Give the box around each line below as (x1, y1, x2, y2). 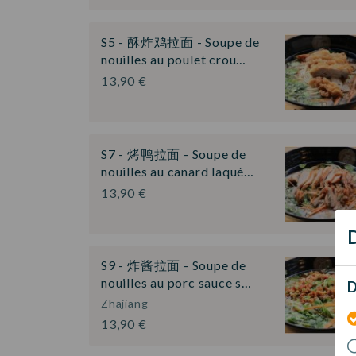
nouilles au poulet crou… (101, 51, 247, 67)
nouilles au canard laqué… (101, 163, 255, 179)
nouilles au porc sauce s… (101, 275, 253, 291)
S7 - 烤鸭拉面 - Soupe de (101, 145, 246, 161)
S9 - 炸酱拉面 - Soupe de (101, 257, 246, 273)
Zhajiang (101, 296, 149, 311)
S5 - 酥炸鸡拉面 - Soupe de (101, 33, 260, 49)
